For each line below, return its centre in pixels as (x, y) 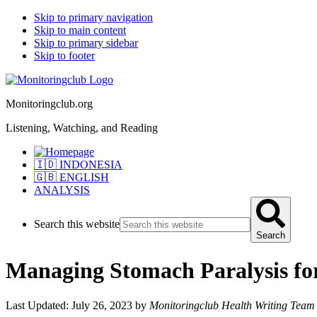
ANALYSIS (62, 190)
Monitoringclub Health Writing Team (232, 305)
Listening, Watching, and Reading (82, 128)
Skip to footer (64, 56)
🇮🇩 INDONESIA (78, 165)
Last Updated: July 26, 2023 (69, 305)
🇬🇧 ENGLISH (71, 177)
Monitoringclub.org (49, 104)
